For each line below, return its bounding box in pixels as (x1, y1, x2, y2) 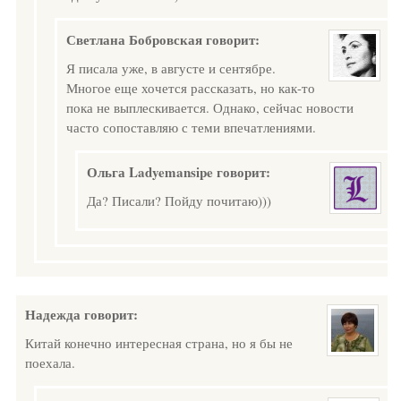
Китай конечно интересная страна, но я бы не (25, 334, 293, 352)
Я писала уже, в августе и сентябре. (66, 59, 276, 77)
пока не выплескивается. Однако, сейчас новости (66, 98, 354, 116)
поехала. (25, 354, 75, 371)
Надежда (25, 304, 81, 324)
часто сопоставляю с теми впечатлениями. (66, 118, 316, 136)
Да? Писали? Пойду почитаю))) (87, 192, 271, 209)
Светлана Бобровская (66, 30, 202, 49)
